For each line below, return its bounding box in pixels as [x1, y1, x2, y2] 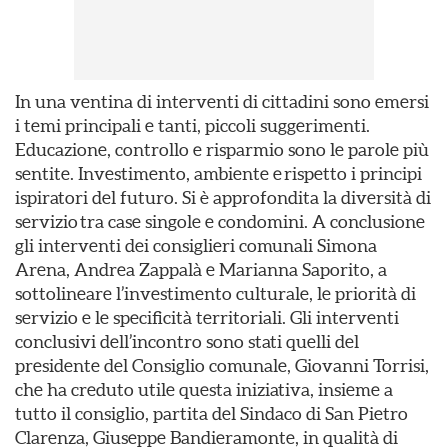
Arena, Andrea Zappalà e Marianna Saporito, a [15, 259, 387, 280]
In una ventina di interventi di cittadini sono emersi [15, 91, 429, 112]
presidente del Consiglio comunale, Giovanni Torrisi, [15, 355, 429, 376]
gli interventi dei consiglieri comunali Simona [15, 235, 377, 256]
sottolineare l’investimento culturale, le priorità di [15, 283, 416, 304]
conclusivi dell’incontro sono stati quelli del [15, 331, 359, 352]
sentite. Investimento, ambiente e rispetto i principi [15, 163, 422, 184]
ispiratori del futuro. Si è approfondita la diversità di [15, 187, 431, 208]
